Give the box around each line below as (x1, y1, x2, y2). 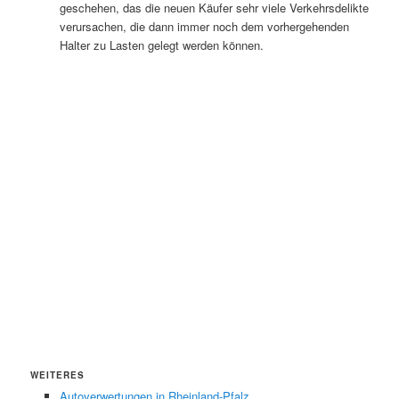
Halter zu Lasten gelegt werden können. (59, 36, 264, 53)
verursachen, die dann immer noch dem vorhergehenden (59, 17, 349, 35)
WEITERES (30, 369, 85, 381)
